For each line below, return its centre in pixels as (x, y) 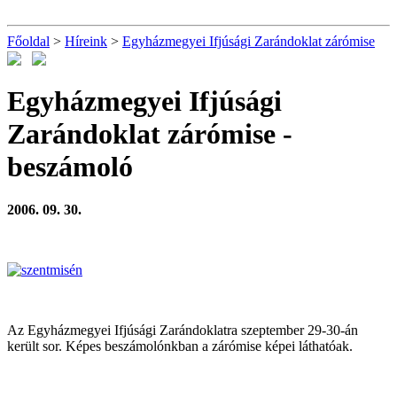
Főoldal (28, 41)
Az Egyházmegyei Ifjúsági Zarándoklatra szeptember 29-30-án (183, 331)
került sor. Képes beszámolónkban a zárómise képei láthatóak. (180, 346)
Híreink (86, 41)
